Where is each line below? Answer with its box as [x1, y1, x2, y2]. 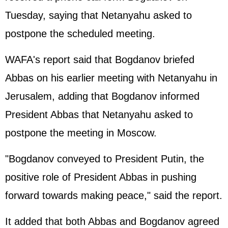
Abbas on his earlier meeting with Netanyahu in [5, 72, 217, 83]
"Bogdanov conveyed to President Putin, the [5, 153, 204, 164]
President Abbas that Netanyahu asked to [5, 109, 193, 120]
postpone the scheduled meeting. [5, 28, 155, 39]
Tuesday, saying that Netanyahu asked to [5, 10, 192, 21]
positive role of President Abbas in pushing [5, 172, 196, 183]
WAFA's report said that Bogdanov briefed [5, 54, 194, 65]
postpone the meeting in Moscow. [5, 127, 157, 138]
